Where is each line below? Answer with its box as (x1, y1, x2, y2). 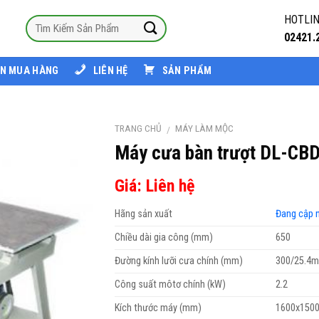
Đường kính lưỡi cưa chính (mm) (114, 254, 243, 267)
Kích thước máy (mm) (114, 301, 202, 314)
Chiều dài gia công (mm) (114, 231, 213, 244)
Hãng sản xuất (114, 207, 172, 220)
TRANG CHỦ (114, 122, 162, 134)
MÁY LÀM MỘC (175, 122, 234, 134)
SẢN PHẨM (162, 65, 212, 77)
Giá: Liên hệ (114, 175, 194, 196)
